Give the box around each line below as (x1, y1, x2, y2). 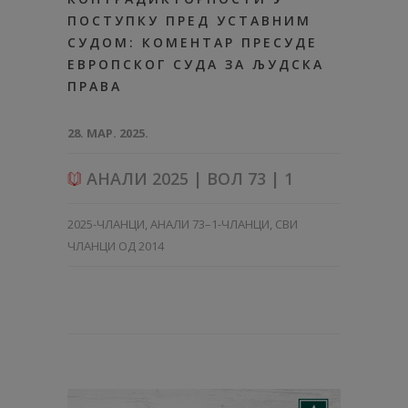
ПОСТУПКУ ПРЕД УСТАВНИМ (67, 11, 311, 29)
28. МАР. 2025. (67, 124, 148, 141)
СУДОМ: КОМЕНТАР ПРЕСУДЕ (67, 33, 318, 51)
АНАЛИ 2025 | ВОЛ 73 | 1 (82, 167, 293, 189)
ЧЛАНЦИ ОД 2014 (67, 237, 164, 254)
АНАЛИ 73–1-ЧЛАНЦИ (150, 215, 270, 232)
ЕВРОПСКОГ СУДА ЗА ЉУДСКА (67, 55, 324, 73)
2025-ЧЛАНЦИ (67, 215, 145, 232)
